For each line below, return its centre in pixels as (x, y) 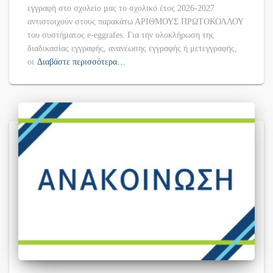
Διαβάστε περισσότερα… (81, 62)
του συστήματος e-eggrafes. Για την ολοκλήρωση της (121, 35)
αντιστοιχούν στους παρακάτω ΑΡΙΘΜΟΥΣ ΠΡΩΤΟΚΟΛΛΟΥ (135, 22)
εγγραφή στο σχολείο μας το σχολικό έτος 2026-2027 (121, 9)
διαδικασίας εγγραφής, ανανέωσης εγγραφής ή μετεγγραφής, (132, 49)
